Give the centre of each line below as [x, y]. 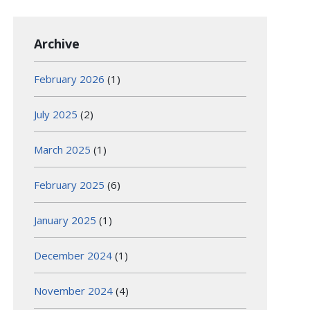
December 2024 [73, 255]
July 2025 [56, 114]
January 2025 [65, 220]
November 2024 [74, 290]
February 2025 [70, 184]
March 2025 [63, 149]
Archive [57, 43]
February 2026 [70, 79]
